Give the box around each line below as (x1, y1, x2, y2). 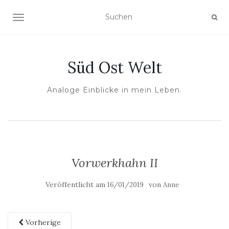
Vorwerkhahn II (71, 155, 158, 171)
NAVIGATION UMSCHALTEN (18, 14, 121, 23)
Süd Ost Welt (67, 58, 162, 77)
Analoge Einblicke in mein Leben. (47, 85, 182, 95)
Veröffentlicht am (45, 180, 107, 189)
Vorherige (24, 218, 61, 227)
